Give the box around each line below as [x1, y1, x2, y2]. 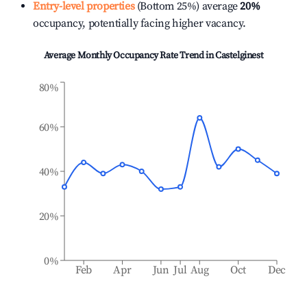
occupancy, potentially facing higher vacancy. [33, 16, 247, 30]
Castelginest [214, 49, 264, 62]
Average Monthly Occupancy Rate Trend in [43, 49, 215, 62]
